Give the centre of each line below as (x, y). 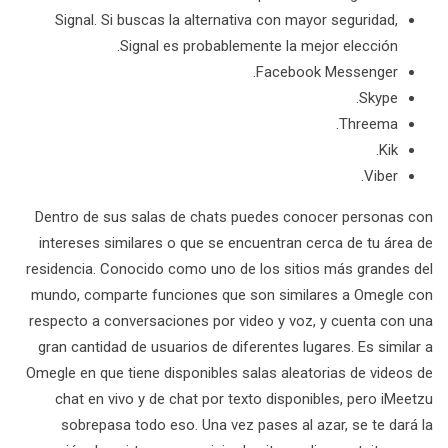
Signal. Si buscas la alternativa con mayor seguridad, (226, 20)
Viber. (381, 176)
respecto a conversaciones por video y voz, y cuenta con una (231, 321)
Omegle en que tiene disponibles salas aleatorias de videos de (229, 373)
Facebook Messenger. (327, 72)
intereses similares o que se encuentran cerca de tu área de (236, 243)
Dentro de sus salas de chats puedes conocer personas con (234, 217)
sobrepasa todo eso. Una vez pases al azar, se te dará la (247, 425)
